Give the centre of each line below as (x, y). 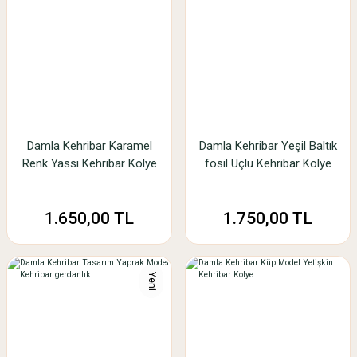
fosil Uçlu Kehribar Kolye (268, 163)
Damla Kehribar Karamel (89, 146)
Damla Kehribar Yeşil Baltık (268, 146)
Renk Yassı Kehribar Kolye (89, 163)
